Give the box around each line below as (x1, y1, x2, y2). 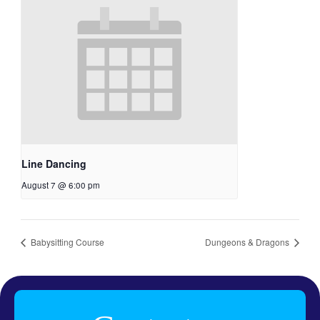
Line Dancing (21, 156, 86, 171)
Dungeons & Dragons (205, 235, 291, 248)
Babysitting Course (28, 235, 104, 248)
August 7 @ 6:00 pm (21, 179, 100, 191)
